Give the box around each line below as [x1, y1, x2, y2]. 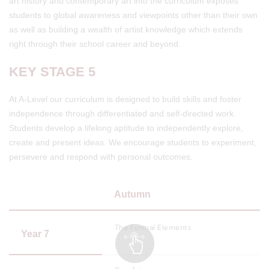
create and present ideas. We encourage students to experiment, [9, 138, 256, 147]
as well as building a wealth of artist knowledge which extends [9, 25, 243, 34]
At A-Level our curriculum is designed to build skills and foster [9, 94, 241, 104]
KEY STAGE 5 [9, 64, 95, 79]
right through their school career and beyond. [9, 39, 181, 49]
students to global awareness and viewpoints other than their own [9, 10, 258, 20]
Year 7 [21, 229, 49, 239]
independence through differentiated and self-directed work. [9, 109, 236, 118]
